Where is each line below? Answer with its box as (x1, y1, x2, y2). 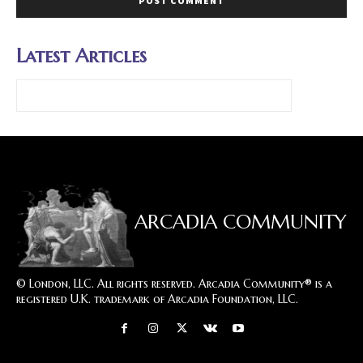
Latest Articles (16, 43, 147, 68)
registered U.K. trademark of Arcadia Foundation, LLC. (16, 291, 298, 306)
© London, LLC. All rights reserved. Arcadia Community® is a (16, 275, 332, 291)
